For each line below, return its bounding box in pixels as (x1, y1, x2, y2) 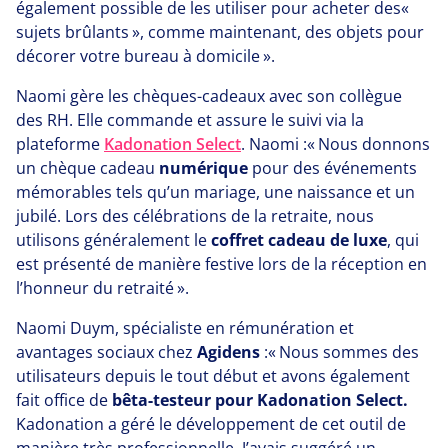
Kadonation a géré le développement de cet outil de (16, 413, 406, 436)
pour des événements (252, 157, 417, 180)
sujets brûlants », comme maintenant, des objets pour (16, 21, 424, 44)
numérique (159, 157, 252, 180)
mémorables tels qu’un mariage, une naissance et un (16, 181, 415, 204)
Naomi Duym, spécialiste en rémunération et (16, 317, 354, 340)
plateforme (16, 133, 104, 156)
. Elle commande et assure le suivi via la (69, 109, 364, 132)
